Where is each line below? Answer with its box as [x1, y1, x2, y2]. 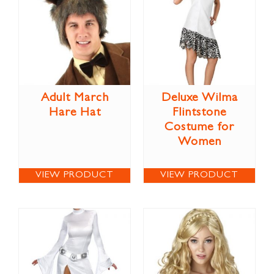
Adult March [40, 92, 109, 105]
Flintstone [172, 106, 226, 119]
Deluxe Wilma [161, 92, 238, 105]
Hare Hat [48, 106, 101, 119]
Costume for [165, 121, 234, 134]
